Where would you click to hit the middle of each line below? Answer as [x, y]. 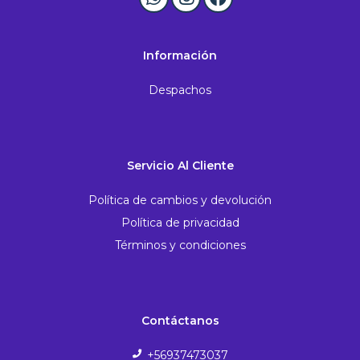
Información [180, 56]
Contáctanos [180, 321]
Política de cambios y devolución [180, 200]
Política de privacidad [180, 222]
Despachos [180, 90]
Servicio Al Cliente [180, 166]
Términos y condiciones [180, 245]
